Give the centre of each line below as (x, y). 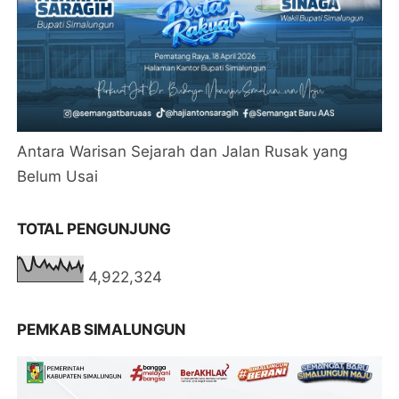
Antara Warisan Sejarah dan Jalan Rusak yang (183, 151)
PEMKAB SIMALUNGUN (102, 329)
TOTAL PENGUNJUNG (94, 228)
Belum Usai (58, 176)
